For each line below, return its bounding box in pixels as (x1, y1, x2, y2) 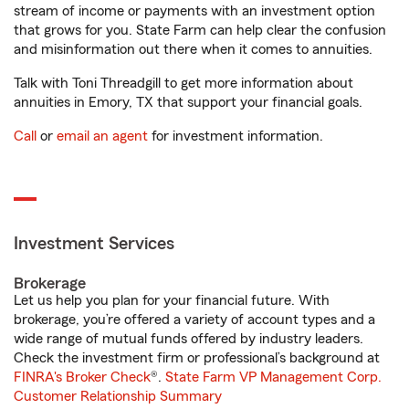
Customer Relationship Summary (14, 389, 222, 404)
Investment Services (14, 235, 174, 253)
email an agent (57, 129, 148, 143)
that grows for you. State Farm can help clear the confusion (14, 23, 386, 37)
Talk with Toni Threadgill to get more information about (14, 76, 353, 90)
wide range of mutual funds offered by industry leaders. (14, 331, 363, 346)
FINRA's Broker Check (14, 370, 151, 384)
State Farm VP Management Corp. (165, 370, 382, 384)
